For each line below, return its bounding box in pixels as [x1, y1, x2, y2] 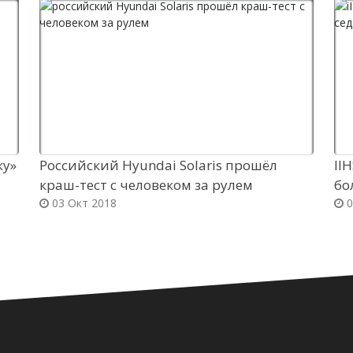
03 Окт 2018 [49, 195, 117, 210]
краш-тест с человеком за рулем [39, 176, 254, 194]
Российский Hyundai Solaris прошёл [39, 156, 278, 174]
